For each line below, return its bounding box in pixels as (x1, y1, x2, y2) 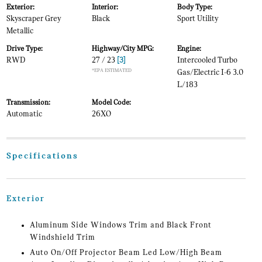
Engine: (177, 45, 202, 53)
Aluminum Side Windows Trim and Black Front (29, 221, 212, 230)
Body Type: (177, 4, 213, 12)
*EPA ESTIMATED (91, 68, 132, 74)
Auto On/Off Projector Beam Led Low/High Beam (29, 249, 222, 258)
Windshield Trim (29, 233, 95, 243)
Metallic (6, 27, 33, 36)
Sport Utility (177, 15, 219, 24)
